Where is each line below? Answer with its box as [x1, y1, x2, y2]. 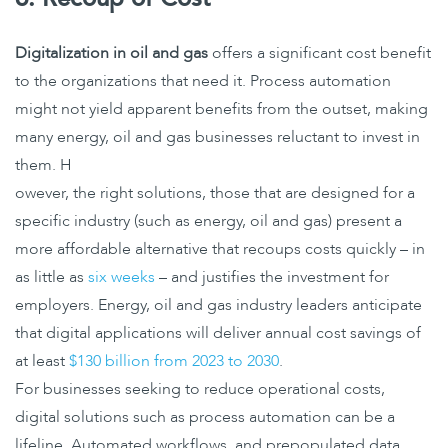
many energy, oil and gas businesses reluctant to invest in [15, 125, 420, 148]
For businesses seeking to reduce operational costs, [15, 377, 385, 400]
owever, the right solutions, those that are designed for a [15, 181, 415, 204]
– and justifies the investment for [155, 265, 389, 288]
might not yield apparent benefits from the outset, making [15, 97, 428, 120]
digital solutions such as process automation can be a [15, 405, 395, 428]
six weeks [88, 265, 155, 288]
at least [15, 349, 69, 372]
